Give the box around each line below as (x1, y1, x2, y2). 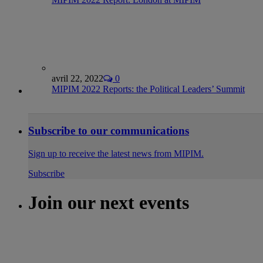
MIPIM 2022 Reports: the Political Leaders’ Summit (52, 83, 245, 94)
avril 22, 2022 (52, 73, 103, 83)
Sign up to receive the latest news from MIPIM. (28, 149, 204, 159)
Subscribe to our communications (28, 124, 189, 137)
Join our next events (28, 191, 189, 213)
